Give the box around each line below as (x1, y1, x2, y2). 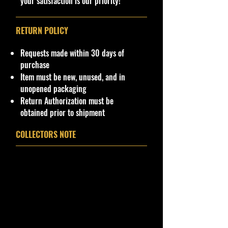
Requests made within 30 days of (20, 47, 124, 60)
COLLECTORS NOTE (16, 128, 76, 141)
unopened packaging (20, 82, 87, 95)
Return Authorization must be (20, 95, 113, 107)
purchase (20, 59, 49, 71)
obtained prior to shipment (20, 106, 105, 119)
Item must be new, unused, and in (20, 71, 125, 83)
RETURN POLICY (16, 24, 68, 37)
